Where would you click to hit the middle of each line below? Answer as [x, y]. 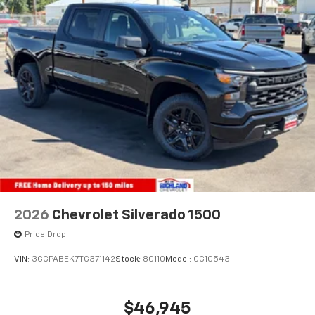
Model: [179, 260]
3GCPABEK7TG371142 [73, 260]
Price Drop [45, 234]
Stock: [129, 260]
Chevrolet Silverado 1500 [136, 215]
